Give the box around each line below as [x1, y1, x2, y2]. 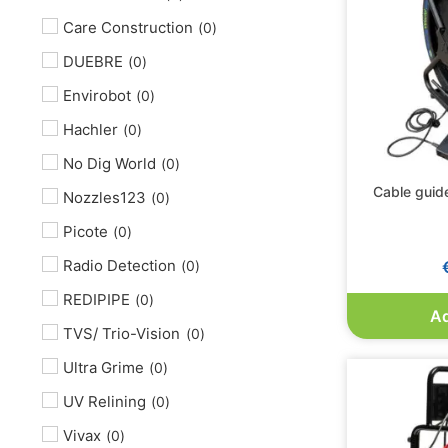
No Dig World [63, 154, 156, 173]
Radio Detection [63, 256, 176, 275]
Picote [63, 222, 108, 241]
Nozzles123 [63, 188, 146, 207]
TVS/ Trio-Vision [63, 324, 181, 343]
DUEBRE [63, 52, 123, 71]
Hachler [63, 120, 118, 139]
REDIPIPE [63, 290, 130, 309]
